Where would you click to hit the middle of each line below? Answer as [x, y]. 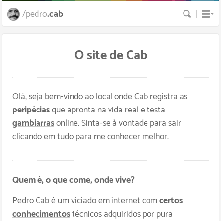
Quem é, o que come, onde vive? [74, 180]
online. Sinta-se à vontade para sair [118, 124]
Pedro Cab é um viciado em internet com [86, 201]
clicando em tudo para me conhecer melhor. [91, 137]
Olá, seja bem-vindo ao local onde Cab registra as [100, 97]
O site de [100, 55]
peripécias [31, 110]
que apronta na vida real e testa [108, 110]
